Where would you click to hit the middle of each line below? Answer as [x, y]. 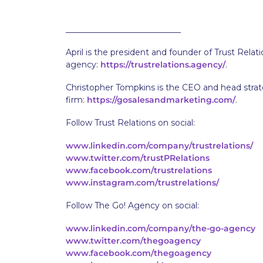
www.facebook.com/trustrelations [139, 170]
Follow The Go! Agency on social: [132, 205]
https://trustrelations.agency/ [163, 65]
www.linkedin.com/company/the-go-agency [161, 228]
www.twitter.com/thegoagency [133, 241]
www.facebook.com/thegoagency [139, 253]
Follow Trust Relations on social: [130, 123]
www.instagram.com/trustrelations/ [142, 183]
